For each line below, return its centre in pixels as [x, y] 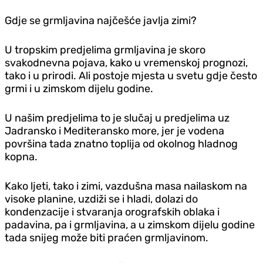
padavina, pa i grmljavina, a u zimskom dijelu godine [130, 225]
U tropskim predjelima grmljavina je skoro [105, 50]
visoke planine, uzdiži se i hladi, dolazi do [101, 199]
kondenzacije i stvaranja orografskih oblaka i [112, 212]
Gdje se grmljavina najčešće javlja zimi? [101, 20]
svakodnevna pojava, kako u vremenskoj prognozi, [126, 63]
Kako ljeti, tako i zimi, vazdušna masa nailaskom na [126, 186]
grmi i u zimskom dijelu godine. [79, 88]
